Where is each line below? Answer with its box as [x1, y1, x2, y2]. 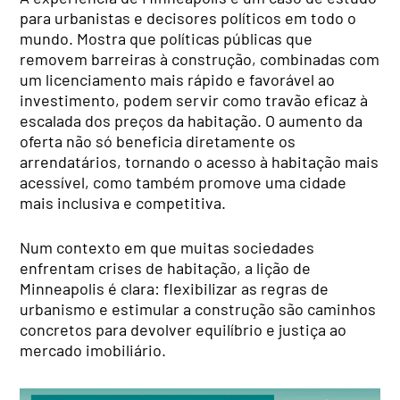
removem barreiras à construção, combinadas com [20, 48, 380, 69]
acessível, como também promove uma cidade [20, 171, 347, 192]
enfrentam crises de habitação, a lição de [20, 257, 312, 278]
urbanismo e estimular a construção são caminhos [20, 298, 377, 319]
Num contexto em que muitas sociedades [20, 237, 315, 257]
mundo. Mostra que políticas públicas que [20, 28, 313, 48]
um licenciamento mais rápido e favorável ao [20, 69, 336, 89]
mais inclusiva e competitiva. [20, 192, 227, 212]
